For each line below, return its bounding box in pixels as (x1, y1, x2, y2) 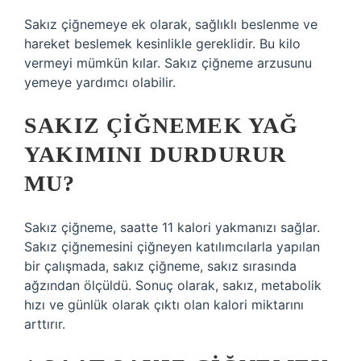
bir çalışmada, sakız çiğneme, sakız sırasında (24, 258, 297, 274)
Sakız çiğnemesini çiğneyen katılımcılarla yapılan (24, 239, 320, 255)
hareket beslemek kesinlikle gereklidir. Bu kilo (24, 35, 301, 52)
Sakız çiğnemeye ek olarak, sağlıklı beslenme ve (24, 16, 317, 32)
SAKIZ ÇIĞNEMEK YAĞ (24, 113, 299, 138)
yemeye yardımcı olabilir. (24, 74, 176, 90)
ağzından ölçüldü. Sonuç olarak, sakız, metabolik (24, 277, 322, 293)
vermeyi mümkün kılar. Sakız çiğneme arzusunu (24, 55, 312, 71)
